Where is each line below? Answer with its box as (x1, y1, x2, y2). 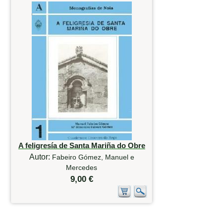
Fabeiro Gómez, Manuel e (52, 153, 134, 162)
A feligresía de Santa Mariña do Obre (18, 141, 145, 150)
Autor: (29, 153, 52, 162)
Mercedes (66, 164, 98, 172)
